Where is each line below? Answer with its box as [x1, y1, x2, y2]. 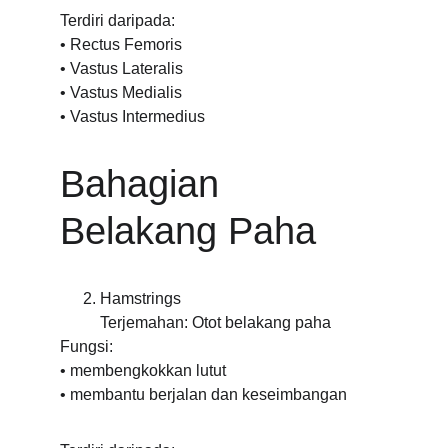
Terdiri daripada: [60, 12, 175, 29]
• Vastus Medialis [60, 84, 182, 101]
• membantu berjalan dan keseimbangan [60, 386, 347, 403]
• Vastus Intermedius [60, 108, 205, 125]
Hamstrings [100, 290, 181, 307]
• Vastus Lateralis [60, 60, 183, 77]
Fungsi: [60, 338, 113, 355]
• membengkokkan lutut [60, 362, 226, 379]
